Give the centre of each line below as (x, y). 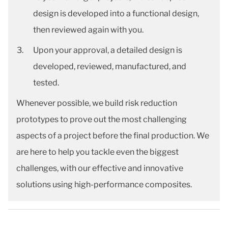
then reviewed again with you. (88, 30)
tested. (46, 83)
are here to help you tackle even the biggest (97, 152)
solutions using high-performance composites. (104, 184)
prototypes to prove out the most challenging (102, 119)
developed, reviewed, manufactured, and (110, 66)
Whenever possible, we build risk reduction (97, 103)
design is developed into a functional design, (116, 13)
